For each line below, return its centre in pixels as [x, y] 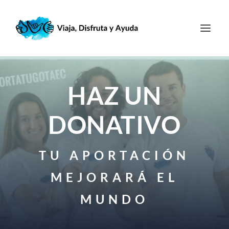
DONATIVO [114, 124]
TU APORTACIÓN [114, 155]
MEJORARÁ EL [114, 177]
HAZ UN [114, 95]
